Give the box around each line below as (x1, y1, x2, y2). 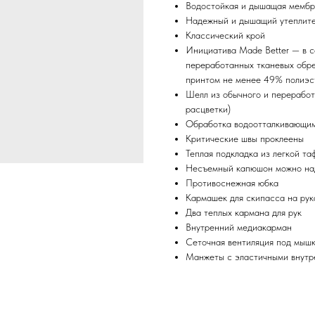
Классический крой (186, 30, 265, 41)
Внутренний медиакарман (186, 221, 292, 233)
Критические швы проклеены (186, 133, 304, 145)
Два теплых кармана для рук (186, 207, 302, 219)
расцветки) (186, 103, 231, 115)
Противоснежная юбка (186, 177, 278, 189)
